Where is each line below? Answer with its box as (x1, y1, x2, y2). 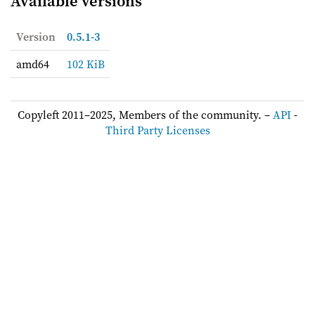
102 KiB (67, 56, 105, 72)
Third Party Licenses (105, 122, 210, 139)
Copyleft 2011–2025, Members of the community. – (18, 107, 273, 123)
